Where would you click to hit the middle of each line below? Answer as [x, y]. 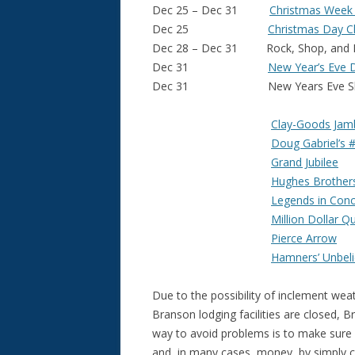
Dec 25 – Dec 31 [211, 10]
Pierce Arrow [304, 238]
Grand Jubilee [305, 162]
